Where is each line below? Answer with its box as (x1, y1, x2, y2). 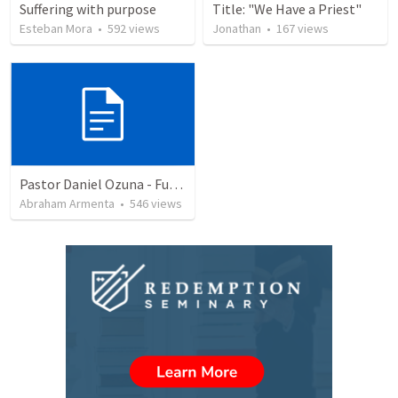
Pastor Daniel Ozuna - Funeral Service (169, 174, 183, 193)
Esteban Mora (20, 20, 92, 37)
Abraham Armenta (20, 195, 115, 211)
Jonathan (212, 20, 261, 37)
